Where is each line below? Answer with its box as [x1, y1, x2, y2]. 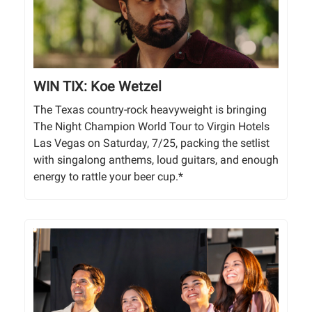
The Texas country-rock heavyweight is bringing [33, 102, 267, 116]
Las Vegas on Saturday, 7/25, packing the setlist [33, 136, 270, 150]
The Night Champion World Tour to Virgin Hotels [33, 119, 270, 133]
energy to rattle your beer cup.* [33, 169, 183, 183]
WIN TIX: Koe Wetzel [33, 77, 162, 95]
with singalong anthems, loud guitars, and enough [33, 153, 279, 166]
